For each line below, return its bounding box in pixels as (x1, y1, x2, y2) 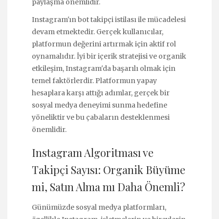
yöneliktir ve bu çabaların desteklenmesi (32, 112, 170, 122)
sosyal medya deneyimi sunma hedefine (32, 100, 167, 109)
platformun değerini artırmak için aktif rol (32, 39, 176, 48)
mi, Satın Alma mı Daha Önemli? (32, 179, 185, 195)
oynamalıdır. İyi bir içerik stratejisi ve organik (32, 51, 186, 61)
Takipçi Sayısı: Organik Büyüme (32, 162, 185, 177)
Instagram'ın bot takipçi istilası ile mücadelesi (32, 15, 186, 24)
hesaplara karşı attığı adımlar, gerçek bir (32, 88, 170, 97)
